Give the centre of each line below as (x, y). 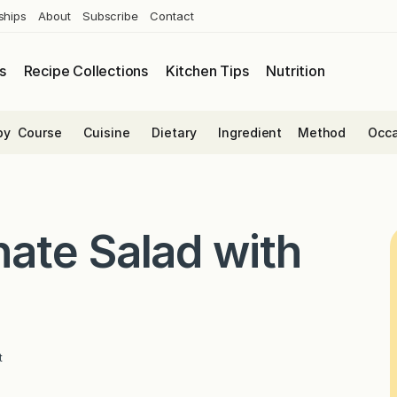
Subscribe (110, 16)
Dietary (174, 132)
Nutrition (296, 71)
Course (40, 132)
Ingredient (250, 132)
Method (322, 132)
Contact (172, 16)
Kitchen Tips (207, 71)
